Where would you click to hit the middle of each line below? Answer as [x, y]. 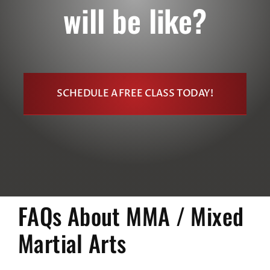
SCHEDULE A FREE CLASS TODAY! [135, 94]
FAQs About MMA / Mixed [131, 216]
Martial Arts [72, 243]
